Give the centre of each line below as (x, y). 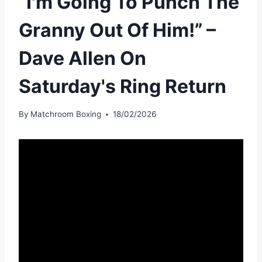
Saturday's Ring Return (123, 86)
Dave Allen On (82, 58)
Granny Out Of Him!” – (117, 30)
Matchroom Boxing (66, 114)
